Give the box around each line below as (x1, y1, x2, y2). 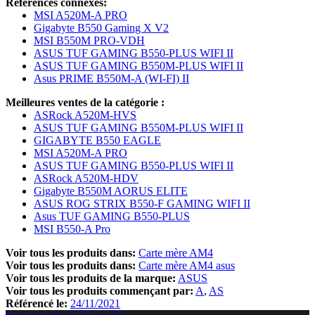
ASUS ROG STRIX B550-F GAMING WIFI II (34, 197, 250, 210)
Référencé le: (6, 297, 67, 309)
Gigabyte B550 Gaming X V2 (34, 21, 169, 34)
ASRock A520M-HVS (34, 108, 136, 121)
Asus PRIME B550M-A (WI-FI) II (34, 72, 189, 84)
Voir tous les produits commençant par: (6, 284, 193, 297)
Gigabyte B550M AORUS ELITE (34, 184, 188, 197)
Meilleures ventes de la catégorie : (6, 96, 165, 108)
